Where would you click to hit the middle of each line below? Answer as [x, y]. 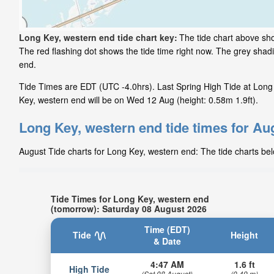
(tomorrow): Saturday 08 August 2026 [128, 208]
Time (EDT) [167, 229]
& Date [167, 241]
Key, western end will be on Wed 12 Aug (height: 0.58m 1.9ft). [139, 100]
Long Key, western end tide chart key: [98, 38]
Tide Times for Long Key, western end [130, 198]
